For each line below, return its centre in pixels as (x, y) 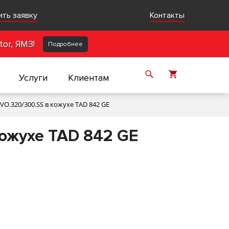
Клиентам (88, 77)
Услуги (33, 77)
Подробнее (65, 44)
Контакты (167, 15)
